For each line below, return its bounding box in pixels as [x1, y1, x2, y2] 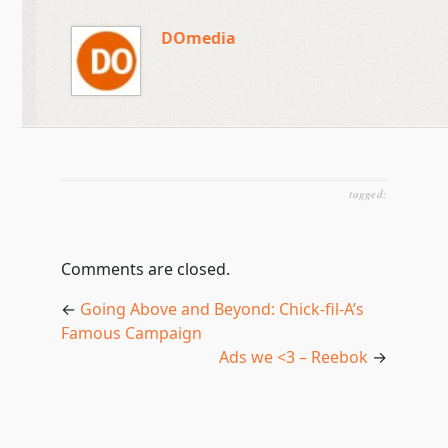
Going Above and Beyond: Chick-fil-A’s [79, 298, 364, 320]
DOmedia [160, 27, 236, 49]
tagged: [349, 186, 388, 201]
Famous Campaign [60, 322, 202, 344]
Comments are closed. [60, 258, 230, 280]
